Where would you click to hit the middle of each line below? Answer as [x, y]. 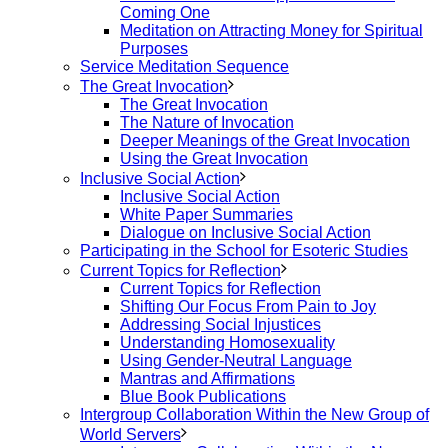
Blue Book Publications [203, 396]
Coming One [165, 12]
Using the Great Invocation [214, 158]
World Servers [130, 434]
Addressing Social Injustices [220, 324]
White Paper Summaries [206, 214]
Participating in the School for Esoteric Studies [244, 250]
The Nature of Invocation [207, 122]
